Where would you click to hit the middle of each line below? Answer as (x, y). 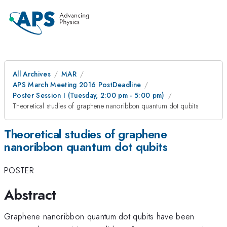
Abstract (30, 195)
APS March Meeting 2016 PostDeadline (77, 85)
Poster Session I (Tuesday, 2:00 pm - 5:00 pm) (89, 95)
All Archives (32, 74)
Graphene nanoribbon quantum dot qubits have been (99, 216)
